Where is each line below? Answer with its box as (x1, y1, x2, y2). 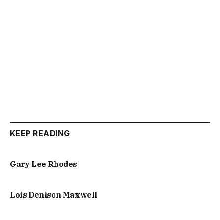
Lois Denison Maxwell (10, 190, 97, 200)
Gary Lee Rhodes (10, 159, 77, 169)
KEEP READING (10, 128, 70, 138)
